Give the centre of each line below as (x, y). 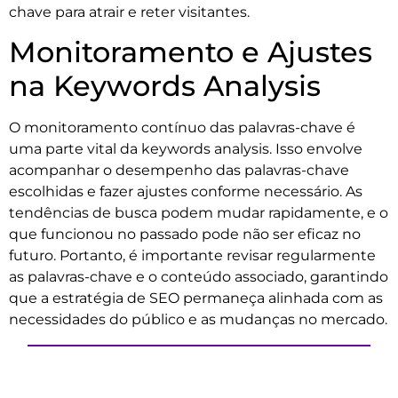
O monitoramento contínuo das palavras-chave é (182, 127)
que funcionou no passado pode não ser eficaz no (185, 234)
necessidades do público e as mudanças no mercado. (198, 319)
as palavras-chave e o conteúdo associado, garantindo (199, 277)
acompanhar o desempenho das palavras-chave (179, 170)
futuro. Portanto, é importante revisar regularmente (192, 255)
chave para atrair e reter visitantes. (129, 12)
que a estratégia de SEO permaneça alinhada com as (196, 298)
